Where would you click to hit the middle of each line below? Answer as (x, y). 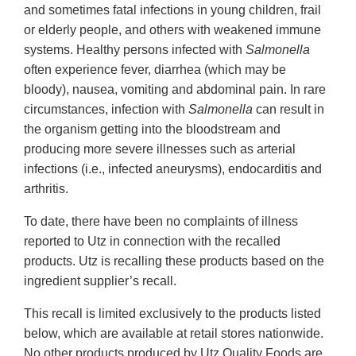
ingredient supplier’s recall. (100, 281)
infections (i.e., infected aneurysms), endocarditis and (173, 169)
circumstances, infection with (106, 110)
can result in (288, 110)
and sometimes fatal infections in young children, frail (172, 10)
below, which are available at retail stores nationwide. (174, 334)
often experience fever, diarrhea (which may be (155, 70)
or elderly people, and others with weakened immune (172, 30)
